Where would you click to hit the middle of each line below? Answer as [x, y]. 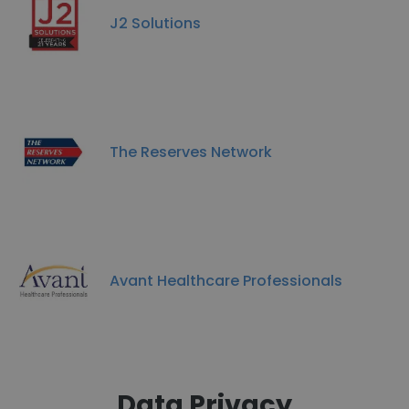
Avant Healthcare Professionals [226, 280]
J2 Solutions [155, 23]
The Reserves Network [191, 152]
